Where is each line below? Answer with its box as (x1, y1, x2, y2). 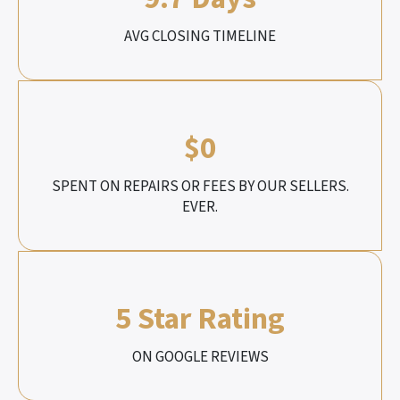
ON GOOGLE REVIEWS (131, 346, 269, 368)
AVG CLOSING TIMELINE (124, 25, 276, 47)
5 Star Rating (115, 296, 285, 341)
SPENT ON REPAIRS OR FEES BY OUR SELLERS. (51, 175, 349, 197)
